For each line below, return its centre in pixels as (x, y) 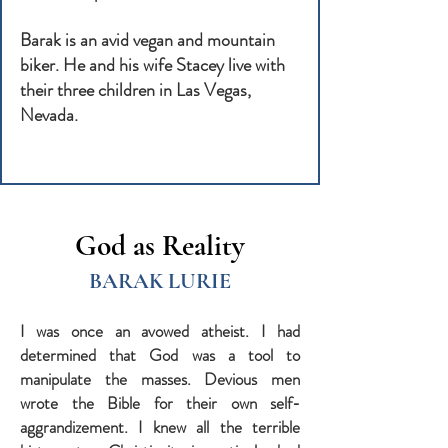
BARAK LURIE (160, 281)
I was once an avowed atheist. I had (160, 331)
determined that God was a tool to (160, 355)
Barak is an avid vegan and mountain (147, 40)
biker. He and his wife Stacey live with (152, 65)
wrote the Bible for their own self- (160, 403)
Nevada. (49, 115)
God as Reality (160, 245)
